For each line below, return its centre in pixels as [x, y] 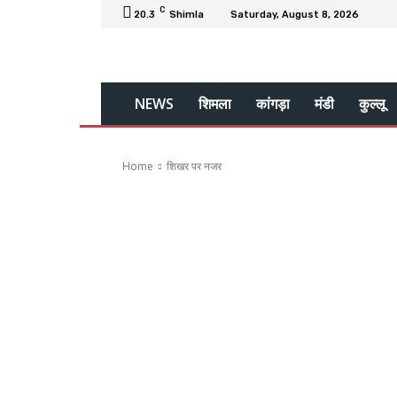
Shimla [187, 14]
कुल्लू [372, 104]
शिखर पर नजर [194, 166]
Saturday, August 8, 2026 [295, 14]
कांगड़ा [273, 104]
